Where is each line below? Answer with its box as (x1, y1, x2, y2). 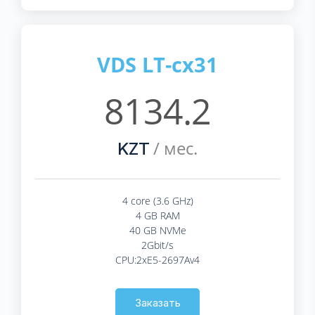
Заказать (134, 295, 181, 309)
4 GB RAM (135, 208, 180, 222)
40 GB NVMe (129, 223, 186, 237)
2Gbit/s (141, 238, 174, 252)
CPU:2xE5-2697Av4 (115, 252, 200, 266)
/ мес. (149, 136, 198, 160)
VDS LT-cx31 (97, 50, 218, 78)
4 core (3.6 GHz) (122, 193, 193, 207)
